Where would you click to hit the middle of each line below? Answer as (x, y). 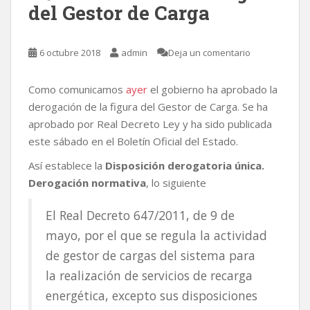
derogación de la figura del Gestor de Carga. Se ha (148, 107)
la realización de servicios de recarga (149, 276)
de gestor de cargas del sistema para (151, 256)
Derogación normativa (87, 183)
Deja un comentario (209, 53)
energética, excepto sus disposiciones (152, 296)
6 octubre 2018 (70, 53)
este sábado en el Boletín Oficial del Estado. (133, 142)
